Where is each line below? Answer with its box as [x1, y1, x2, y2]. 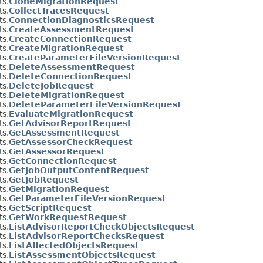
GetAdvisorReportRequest [9, 118, 131, 128]
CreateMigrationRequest [9, 43, 124, 53]
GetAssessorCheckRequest [9, 137, 133, 147]
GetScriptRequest [9, 203, 92, 213]
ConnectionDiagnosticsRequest [9, 15, 154, 25]
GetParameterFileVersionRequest [9, 193, 166, 203]
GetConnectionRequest [9, 156, 117, 166]
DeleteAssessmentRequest [9, 62, 135, 72]
